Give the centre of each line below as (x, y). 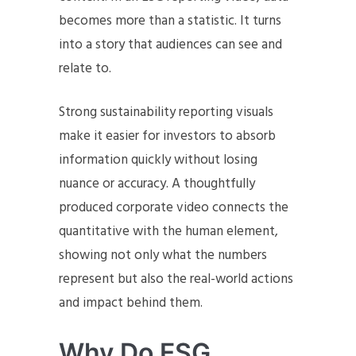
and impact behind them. (131, 303)
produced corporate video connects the (174, 208)
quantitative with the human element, (168, 232)
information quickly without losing (158, 160)
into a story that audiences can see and (170, 45)
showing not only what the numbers (163, 255)
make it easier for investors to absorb (167, 136)
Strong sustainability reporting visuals (166, 112)
